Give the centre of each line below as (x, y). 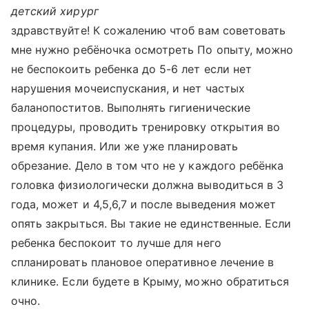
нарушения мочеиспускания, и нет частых (128, 88)
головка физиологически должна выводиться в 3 (148, 185)
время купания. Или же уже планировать (124, 146)
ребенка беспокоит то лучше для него (116, 243)
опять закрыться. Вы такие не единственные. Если (151, 223)
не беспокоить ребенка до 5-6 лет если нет (131, 69)
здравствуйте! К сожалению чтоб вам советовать (149, 30)
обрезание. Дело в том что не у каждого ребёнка (148, 166)
